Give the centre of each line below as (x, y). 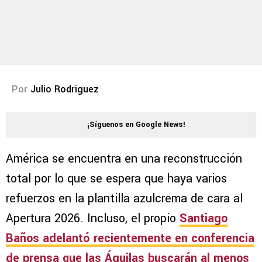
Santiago (204, 219)
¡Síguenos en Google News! (136, 125)
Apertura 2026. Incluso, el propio (93, 219)
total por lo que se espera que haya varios (116, 179)
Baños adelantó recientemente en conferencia (130, 239)
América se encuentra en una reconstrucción (124, 159)
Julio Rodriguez (65, 89)
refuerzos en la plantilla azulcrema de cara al (124, 199)
